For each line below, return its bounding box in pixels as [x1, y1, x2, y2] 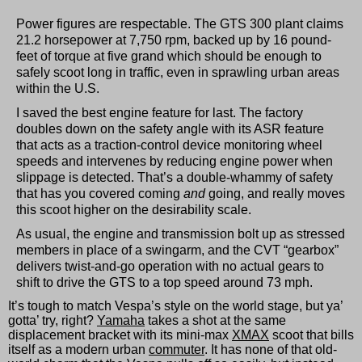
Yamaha [97, 313, 145, 327]
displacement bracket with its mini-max [8, 327, 232, 342]
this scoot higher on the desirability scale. [16, 202, 251, 217]
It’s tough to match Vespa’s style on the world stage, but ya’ [8, 298, 343, 313]
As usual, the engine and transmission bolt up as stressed [16, 226, 345, 241]
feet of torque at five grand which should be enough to [16, 48, 322, 63]
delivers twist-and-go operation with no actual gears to [16, 259, 324, 273]
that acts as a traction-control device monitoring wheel [16, 137, 322, 152]
